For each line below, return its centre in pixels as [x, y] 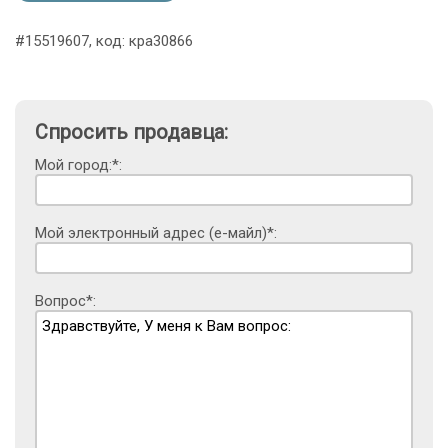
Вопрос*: [65, 301]
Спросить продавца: [131, 132]
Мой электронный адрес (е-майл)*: [156, 233]
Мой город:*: [78, 165]
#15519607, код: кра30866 [104, 41]
